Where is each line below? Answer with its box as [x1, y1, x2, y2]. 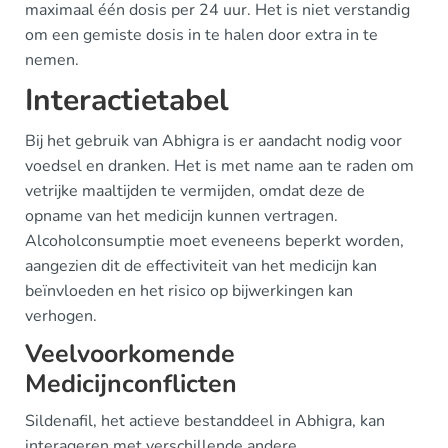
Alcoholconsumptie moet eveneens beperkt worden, [25, 230, 404, 252]
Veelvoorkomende [25, 337, 235, 371]
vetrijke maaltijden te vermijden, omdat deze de [25, 180, 365, 202]
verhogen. [25, 305, 97, 327]
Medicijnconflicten [25, 367, 237, 401]
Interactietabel [25, 80, 229, 121]
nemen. [25, 49, 79, 71]
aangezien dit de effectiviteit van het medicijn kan [25, 255, 377, 277]
